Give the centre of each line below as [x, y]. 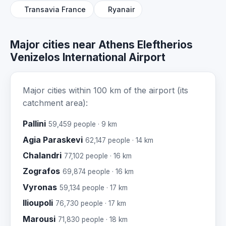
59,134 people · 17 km [94, 187]
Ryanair [121, 9]
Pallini [34, 124]
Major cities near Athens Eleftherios [101, 45]
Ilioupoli [38, 203]
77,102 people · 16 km [98, 156]
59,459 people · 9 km [83, 124]
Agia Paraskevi [53, 139]
